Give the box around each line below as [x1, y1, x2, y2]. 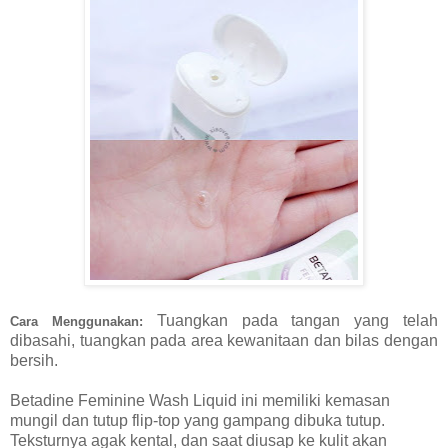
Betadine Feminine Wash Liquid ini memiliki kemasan [10, 391, 390, 409]
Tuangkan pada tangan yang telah [142, 311, 439, 329]
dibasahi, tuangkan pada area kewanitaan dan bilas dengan [10, 331, 438, 349]
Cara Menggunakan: [10, 313, 143, 329]
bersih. [10, 351, 58, 369]
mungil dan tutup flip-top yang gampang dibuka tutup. [10, 411, 385, 429]
